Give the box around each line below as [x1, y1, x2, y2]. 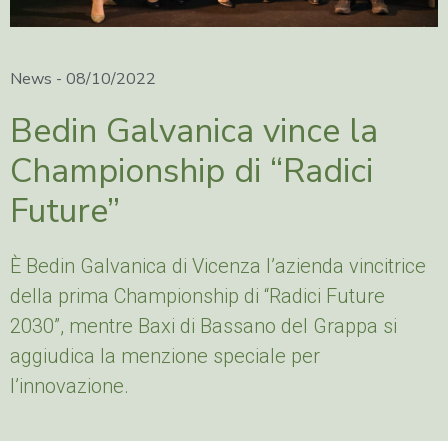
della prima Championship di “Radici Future [10, 284, 385, 308]
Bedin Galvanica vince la [10, 108, 378, 154]
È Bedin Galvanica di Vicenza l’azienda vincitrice [10, 254, 426, 278]
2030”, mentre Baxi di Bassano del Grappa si [10, 314, 397, 338]
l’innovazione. [10, 374, 129, 398]
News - [10, 68, 66, 90]
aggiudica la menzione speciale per [10, 344, 320, 368]
